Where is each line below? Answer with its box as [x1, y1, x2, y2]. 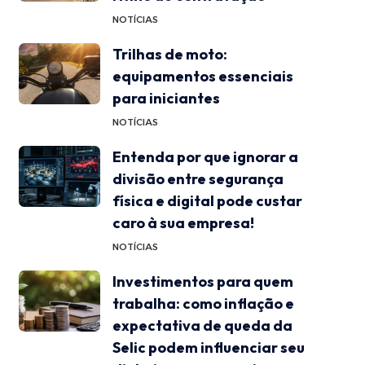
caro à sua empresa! [112, 213, 254, 232]
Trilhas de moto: [112, 44, 227, 64]
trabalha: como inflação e [112, 293, 294, 313]
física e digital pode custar [112, 191, 302, 210]
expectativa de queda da [112, 315, 292, 335]
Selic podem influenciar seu [112, 337, 305, 357]
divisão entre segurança [112, 169, 284, 188]
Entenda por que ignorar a [112, 147, 298, 166]
